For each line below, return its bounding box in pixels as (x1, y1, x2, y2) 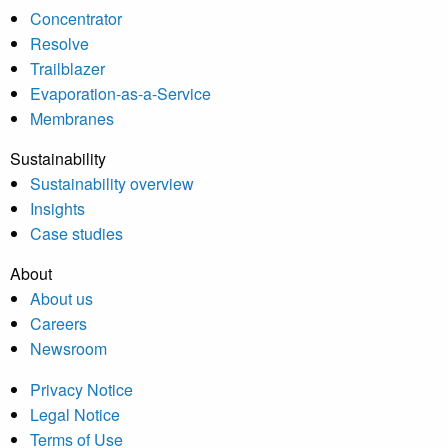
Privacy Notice (30, 378, 133, 402)
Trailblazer (30, 57, 105, 81)
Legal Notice (30, 403, 120, 427)
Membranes (30, 107, 114, 131)
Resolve (30, 32, 89, 56)
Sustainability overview (30, 172, 194, 196)
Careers (30, 312, 87, 336)
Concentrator (30, 7, 122, 31)
